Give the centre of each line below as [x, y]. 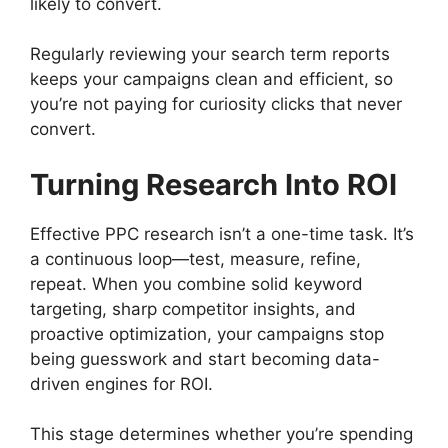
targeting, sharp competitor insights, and [193, 308]
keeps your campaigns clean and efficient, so [211, 79]
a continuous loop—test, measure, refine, [195, 258]
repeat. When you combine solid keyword [196, 283]
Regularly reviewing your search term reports [210, 54]
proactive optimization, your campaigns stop [207, 333]
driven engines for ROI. [121, 383]
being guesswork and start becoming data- [205, 358]
